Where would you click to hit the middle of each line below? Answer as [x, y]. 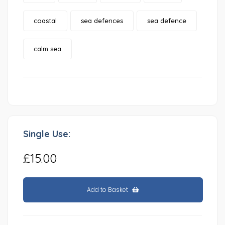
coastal [45, 20]
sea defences [102, 20]
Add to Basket [108, 189]
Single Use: [47, 134]
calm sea [47, 48]
